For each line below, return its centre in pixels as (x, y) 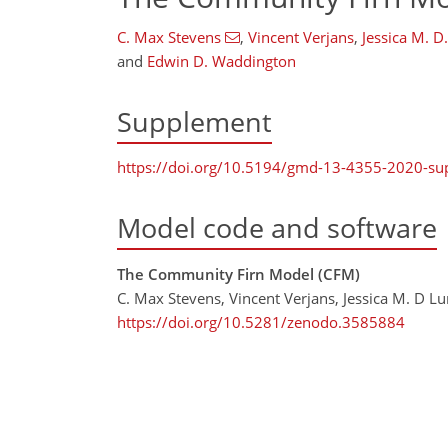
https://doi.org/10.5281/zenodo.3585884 (261, 321)
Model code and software (277, 228)
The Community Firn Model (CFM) (238, 273)
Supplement (194, 121)
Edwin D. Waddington (221, 61)
